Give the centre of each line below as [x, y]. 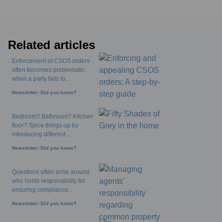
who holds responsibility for [49, 181]
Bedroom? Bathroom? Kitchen [53, 116]
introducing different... [41, 134]
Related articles [52, 45]
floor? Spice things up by [45, 125]
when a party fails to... [41, 79]
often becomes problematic [48, 70]
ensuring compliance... [42, 190]
